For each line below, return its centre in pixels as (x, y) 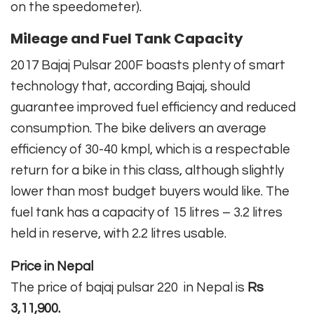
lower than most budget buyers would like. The (150, 191)
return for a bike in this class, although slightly (147, 170)
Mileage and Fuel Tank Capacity (127, 38)
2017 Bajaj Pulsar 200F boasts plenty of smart (148, 65)
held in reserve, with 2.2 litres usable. (118, 233)
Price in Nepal (52, 266)
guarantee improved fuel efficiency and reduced (153, 107)
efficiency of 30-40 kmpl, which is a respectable (150, 149)
